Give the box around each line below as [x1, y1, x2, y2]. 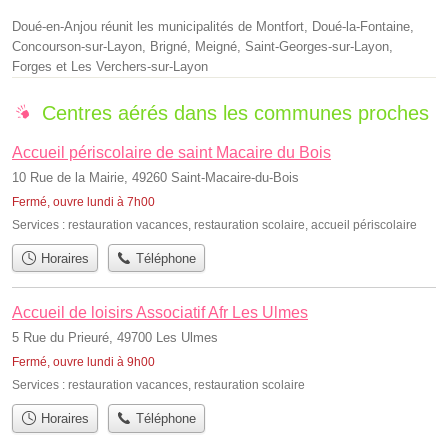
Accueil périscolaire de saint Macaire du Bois [12, 143, 331, 161]
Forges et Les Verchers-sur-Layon [12, 58, 208, 74]
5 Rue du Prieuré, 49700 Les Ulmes [12, 330, 218, 346]
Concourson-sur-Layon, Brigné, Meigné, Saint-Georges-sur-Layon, [12, 38, 393, 54]
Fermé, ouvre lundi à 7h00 [12, 194, 155, 209]
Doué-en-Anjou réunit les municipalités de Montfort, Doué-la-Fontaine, [12, 18, 414, 34]
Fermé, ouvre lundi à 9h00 [12, 355, 155, 370]
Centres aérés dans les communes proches [42, 101, 429, 124]
